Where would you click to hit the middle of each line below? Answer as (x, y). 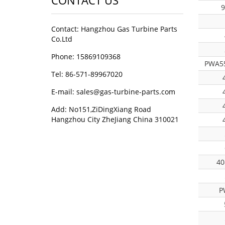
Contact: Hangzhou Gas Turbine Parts (114, 29)
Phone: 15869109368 (86, 57)
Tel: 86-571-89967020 (87, 74)
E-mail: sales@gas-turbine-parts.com (113, 92)
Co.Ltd (62, 39)
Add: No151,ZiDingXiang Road (101, 109)
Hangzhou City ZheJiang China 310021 (115, 119)
